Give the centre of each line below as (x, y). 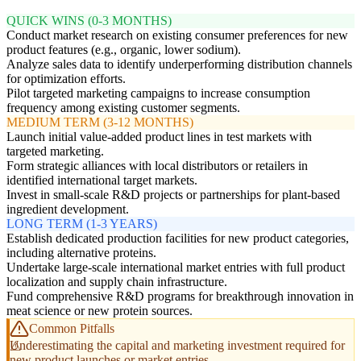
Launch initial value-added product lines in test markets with (159, 137)
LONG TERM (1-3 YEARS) (82, 224)
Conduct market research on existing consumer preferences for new (177, 35)
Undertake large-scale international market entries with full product (176, 268)
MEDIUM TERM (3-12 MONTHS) (100, 122)
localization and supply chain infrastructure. (117, 282)
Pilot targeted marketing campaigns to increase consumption (158, 93)
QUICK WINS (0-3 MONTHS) (89, 21)
